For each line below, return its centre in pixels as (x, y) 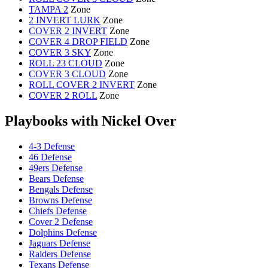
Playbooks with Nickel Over (91, 121)
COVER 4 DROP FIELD (78, 41)
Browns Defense (60, 200)
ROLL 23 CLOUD (66, 63)
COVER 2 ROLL (63, 95)
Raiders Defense (60, 254)
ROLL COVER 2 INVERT (82, 84)
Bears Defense (56, 178)
